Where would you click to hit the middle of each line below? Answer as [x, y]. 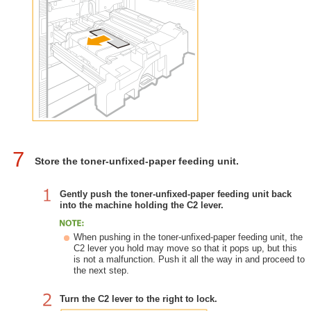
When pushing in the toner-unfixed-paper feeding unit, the [188, 237]
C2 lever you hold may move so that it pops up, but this [185, 249]
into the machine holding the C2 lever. [142, 205]
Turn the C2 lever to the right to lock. [138, 299]
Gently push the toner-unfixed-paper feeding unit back [176, 194]
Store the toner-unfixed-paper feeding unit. [137, 161]
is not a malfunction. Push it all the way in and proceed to [189, 260]
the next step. [101, 271]
